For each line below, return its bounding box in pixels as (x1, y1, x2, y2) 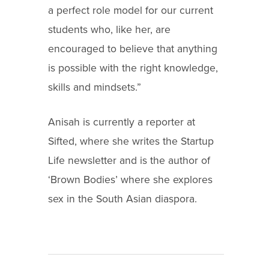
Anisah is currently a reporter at (48, 116, 195, 129)
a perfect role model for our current (48, 4, 213, 17)
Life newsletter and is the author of (48, 154, 210, 168)
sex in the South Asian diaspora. (48, 193, 197, 206)
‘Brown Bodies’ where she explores (48, 174, 213, 187)
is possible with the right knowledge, (48, 61, 218, 74)
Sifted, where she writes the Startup (48, 135, 214, 148)
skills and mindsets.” (48, 80, 141, 94)
